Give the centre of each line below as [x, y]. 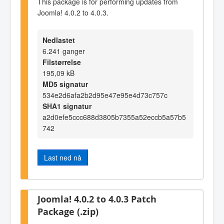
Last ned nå [63, 157]
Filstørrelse [62, 62]
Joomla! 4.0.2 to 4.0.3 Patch [97, 199]
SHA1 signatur [67, 106]
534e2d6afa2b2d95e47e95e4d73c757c [105, 95]
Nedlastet [59, 40]
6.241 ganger [64, 51]
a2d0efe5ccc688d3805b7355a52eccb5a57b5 [114, 117]
